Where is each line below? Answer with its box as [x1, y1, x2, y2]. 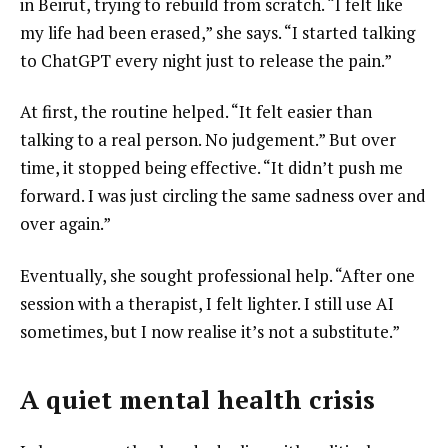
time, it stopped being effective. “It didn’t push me [20, 156, 403, 180]
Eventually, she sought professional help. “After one [20, 264, 415, 288]
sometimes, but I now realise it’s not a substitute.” [20, 320, 400, 344]
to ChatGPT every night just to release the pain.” [20, 48, 392, 72]
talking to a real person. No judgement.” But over [20, 128, 396, 152]
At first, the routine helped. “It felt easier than [20, 100, 372, 124]
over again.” [20, 212, 111, 236]
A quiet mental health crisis [20, 382, 375, 416]
